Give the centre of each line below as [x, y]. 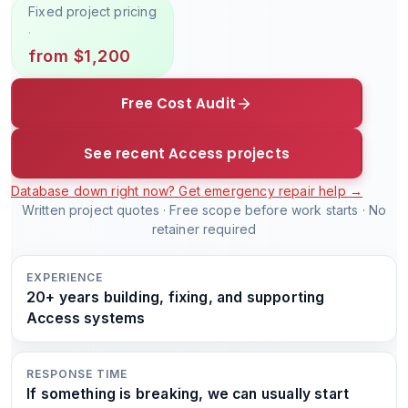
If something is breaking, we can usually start [188, 394]
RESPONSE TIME [77, 374]
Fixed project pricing [92, 11]
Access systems [86, 318]
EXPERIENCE [65, 277]
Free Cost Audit [178, 103]
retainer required [204, 229]
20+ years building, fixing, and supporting [176, 297]
